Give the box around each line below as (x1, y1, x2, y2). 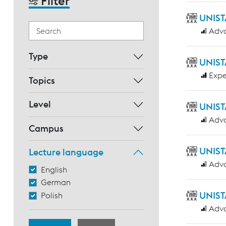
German (41, 177, 71, 188)
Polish (41, 190, 63, 201)
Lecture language (29, 146, 103, 158)
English (41, 164, 67, 175)
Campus (29, 122, 64, 134)
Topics (29, 74, 55, 86)
